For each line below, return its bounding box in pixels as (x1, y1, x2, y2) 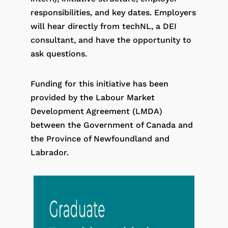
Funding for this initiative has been (30, 78, 168, 89)
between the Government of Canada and (30, 120, 193, 130)
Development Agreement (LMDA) (30, 106, 162, 116)
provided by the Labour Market (30, 92, 155, 102)
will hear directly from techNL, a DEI (30, 21, 177, 31)
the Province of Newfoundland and (30, 133, 169, 144)
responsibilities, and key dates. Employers (30, 7, 196, 17)
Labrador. (30, 147, 69, 157)
